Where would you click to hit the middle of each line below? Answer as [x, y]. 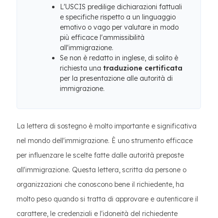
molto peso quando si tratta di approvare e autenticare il [107, 199]
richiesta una [82, 68]
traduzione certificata [143, 68]
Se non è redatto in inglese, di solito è [119, 58]
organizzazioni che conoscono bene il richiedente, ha [100, 184]
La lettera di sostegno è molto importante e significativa [107, 126]
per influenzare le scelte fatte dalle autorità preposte [100, 155]
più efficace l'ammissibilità [102, 37]
